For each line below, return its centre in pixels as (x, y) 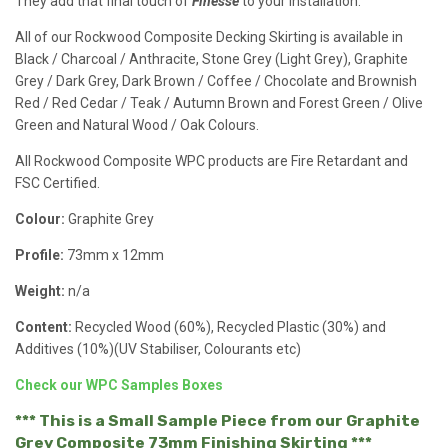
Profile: (39, 255)
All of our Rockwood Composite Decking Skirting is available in (209, 37)
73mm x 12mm (114, 255)
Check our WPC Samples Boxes (119, 385)
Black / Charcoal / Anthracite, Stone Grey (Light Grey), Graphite (211, 59)
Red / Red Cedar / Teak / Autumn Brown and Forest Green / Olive (219, 103)
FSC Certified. (57, 183)
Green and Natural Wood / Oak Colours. (137, 125)
